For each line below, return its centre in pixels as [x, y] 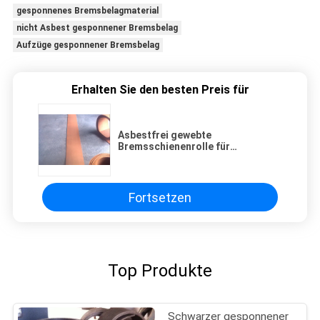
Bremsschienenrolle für [174, 147]
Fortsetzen [160, 197]
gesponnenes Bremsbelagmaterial [87, 11]
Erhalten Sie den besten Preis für [160, 90]
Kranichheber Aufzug [168, 170]
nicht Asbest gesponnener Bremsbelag [97, 28]
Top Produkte [160, 271]
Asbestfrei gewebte [165, 135]
